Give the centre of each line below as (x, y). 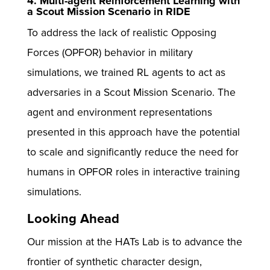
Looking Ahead (73, 219)
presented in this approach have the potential (133, 132)
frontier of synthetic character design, (114, 262)
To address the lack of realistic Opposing (121, 33)
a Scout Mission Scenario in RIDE (108, 11)
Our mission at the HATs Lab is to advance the (134, 242)
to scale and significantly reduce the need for (133, 152)
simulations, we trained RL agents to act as (126, 72)
